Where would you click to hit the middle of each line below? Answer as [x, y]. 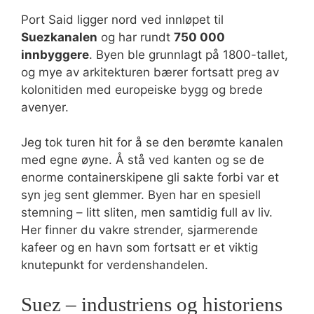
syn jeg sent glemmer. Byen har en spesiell [141, 195]
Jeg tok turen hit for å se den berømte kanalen [152, 142]
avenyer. [45, 107]
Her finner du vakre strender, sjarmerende [139, 230]
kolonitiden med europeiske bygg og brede [142, 89]
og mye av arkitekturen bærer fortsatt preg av [150, 72]
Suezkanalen [59, 37]
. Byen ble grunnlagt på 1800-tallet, [189, 54]
